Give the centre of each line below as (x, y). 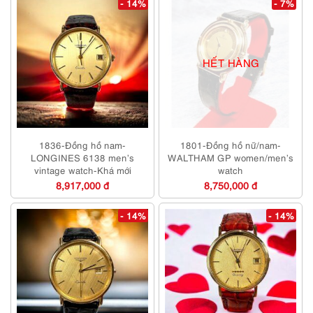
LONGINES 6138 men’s (82, 158)
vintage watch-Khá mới (82, 170)
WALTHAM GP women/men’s (231, 158)
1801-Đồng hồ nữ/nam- (231, 145)
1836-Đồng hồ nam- (82, 145)
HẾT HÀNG (231, 62)
